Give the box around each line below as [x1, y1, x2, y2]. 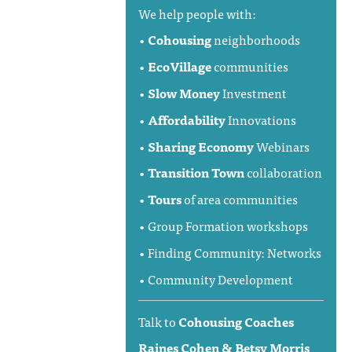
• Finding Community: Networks [137, 241, 321, 262]
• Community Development [137, 268, 293, 289]
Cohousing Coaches [178, 310, 294, 332]
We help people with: [137, 2, 256, 24]
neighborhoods [211, 29, 300, 50]
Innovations [225, 108, 296, 130]
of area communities [181, 189, 298, 210]
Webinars [255, 135, 310, 156]
